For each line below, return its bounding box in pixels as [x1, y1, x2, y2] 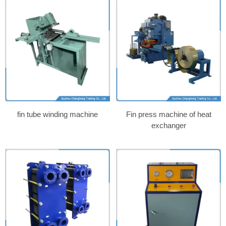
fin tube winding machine [17, 109, 98, 119]
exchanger [151, 121, 186, 130]
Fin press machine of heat [126, 109, 211, 119]
